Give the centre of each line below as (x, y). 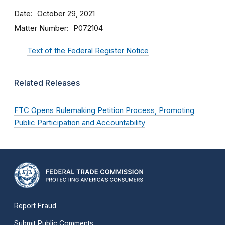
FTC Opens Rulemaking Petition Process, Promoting (104, 110)
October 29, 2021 (66, 14)
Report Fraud (35, 206)
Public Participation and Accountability (80, 122)
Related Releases (47, 83)
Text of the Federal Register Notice (88, 51)
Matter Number (40, 28)
